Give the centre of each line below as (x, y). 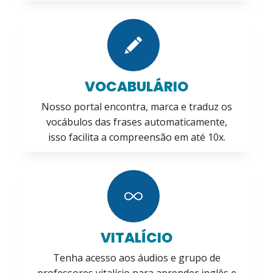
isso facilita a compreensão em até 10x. (136, 137)
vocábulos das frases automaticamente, (136, 122)
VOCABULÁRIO (136, 86)
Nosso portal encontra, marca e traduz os (136, 106)
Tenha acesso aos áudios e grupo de (136, 257)
